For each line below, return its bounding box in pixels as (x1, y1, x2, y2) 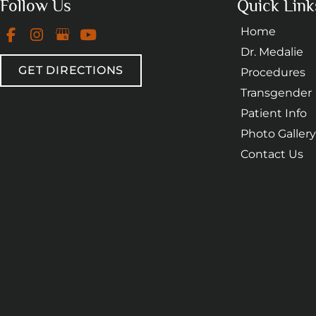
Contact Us (241, 147, 303, 162)
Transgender (241, 86, 312, 100)
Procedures (241, 66, 305, 80)
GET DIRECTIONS (18, 63, 124, 78)
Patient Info (241, 107, 307, 121)
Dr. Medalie (241, 45, 303, 59)
